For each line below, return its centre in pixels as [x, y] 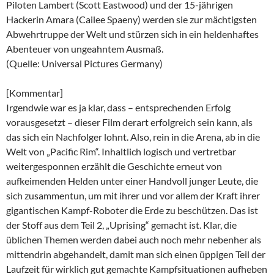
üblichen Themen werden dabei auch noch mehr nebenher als [134, 239]
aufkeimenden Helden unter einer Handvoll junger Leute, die [132, 180]
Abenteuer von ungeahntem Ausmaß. [85, 48]
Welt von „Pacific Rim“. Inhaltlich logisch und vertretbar [121, 151]
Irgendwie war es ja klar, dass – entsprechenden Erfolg [118, 107]
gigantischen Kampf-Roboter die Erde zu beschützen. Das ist [132, 210]
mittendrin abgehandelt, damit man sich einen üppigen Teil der [136, 254]
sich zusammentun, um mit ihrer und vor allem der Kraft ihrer [133, 195]
